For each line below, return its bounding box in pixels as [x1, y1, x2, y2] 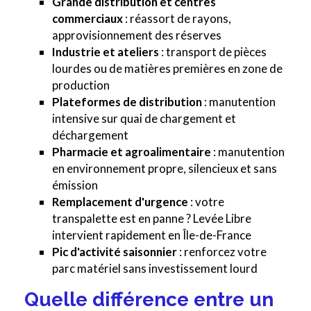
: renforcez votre [177, 244, 267, 260]
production [52, 78, 110, 93]
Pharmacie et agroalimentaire [52, 144, 211, 160]
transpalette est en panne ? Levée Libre [52, 211, 251, 226]
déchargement [52, 128, 128, 143]
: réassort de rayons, [123, 11, 231, 26]
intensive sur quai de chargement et [52, 111, 236, 126]
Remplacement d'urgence [52, 194, 188, 210]
